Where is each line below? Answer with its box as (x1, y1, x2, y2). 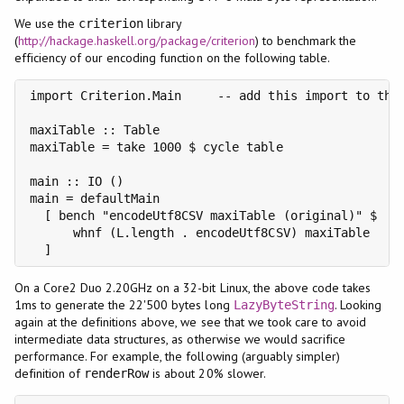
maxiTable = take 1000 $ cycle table (29, 139, 283, 154)
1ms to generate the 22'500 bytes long (14, 296, 234, 313)
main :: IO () (29, 173, 124, 188)
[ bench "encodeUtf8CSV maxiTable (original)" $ (29, 207, 377, 223)
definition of (14, 364, 85, 381)
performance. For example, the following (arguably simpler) (14, 347, 341, 364)
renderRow (84, 365, 150, 381)
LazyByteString (233, 297, 335, 312)
